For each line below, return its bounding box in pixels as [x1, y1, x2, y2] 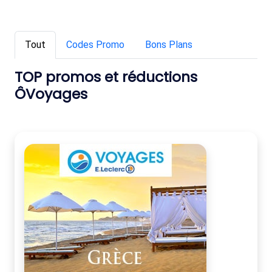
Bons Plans [145, 39, 192, 51]
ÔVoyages [15, 84, 87, 104]
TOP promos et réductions [15, 67, 197, 87]
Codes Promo [66, 39, 124, 51]
